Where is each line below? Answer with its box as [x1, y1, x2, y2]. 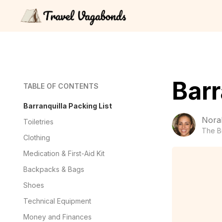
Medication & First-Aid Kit [23, 149, 105, 158]
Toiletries [23, 117, 54, 126]
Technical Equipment [23, 197, 91, 205]
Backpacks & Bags [23, 165, 84, 173]
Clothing [23, 133, 50, 142]
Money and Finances [23, 213, 92, 221]
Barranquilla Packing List [23, 102, 112, 110]
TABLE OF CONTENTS [23, 82, 99, 90]
